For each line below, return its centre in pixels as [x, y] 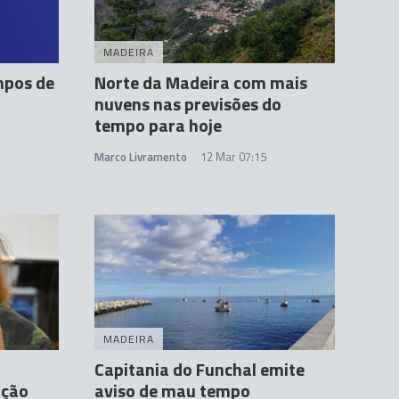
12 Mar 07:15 [233, 157]
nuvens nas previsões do [188, 104]
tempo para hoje [158, 126]
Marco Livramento [141, 157]
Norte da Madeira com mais [201, 83]
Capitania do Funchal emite [199, 369]
